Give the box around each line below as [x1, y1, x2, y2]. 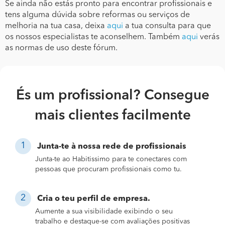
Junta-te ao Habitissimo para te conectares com [35, 155, 187, 163]
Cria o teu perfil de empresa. [37, 194, 150, 203]
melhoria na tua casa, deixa [5, 22, 107, 30]
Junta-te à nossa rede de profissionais [37, 142, 186, 151]
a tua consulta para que [123, 22, 211, 30]
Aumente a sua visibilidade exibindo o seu [35, 207, 173, 215]
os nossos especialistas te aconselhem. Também [5, 33, 182, 41]
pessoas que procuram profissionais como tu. [35, 165, 182, 173]
